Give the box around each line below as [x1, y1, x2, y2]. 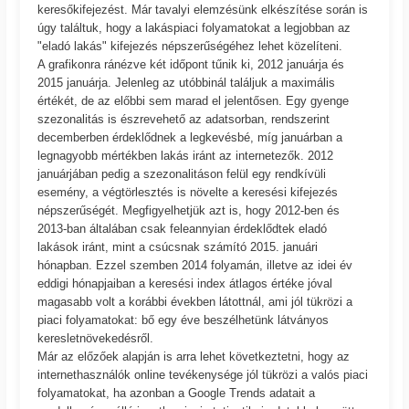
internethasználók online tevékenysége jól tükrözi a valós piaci [37, 367, 369, 382]
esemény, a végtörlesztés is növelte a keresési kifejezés [37, 184, 339, 199]
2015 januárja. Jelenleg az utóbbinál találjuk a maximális [37, 75, 336, 89]
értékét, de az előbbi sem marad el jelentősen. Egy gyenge [37, 93, 350, 108]
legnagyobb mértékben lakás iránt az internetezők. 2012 [37, 148, 334, 163]
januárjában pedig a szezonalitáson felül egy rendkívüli [37, 166, 327, 181]
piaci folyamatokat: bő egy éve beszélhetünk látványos [37, 312, 330, 327]
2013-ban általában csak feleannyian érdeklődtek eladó [37, 221, 328, 236]
